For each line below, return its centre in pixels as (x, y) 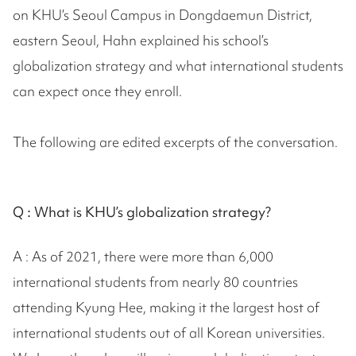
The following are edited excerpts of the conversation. (175, 142)
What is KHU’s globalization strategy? (153, 212)
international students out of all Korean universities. (169, 333)
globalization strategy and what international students (178, 66)
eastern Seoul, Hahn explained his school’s (141, 41)
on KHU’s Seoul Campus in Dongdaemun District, (163, 15)
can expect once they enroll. (97, 91)
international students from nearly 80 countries (155, 282)
